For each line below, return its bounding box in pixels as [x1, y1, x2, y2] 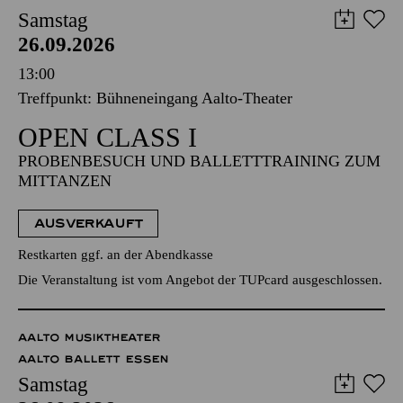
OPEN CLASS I [18, 122, 197, 152]
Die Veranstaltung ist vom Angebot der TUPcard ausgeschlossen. [18, 273, 382, 287]
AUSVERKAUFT [34, 216, 143, 231]
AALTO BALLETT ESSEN [18, 353, 168, 365]
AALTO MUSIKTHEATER [18, 331, 161, 344]
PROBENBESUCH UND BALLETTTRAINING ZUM [18, 152, 381, 170]
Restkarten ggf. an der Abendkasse [18, 247, 213, 262]
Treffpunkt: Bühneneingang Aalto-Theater [18, 89, 292, 107]
